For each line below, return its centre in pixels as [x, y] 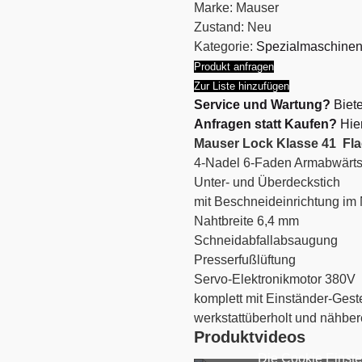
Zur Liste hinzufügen [241, 86]
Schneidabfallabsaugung [265, 240]
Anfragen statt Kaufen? [265, 124]
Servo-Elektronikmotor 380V [274, 279]
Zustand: [219, 27]
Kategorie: [223, 46]
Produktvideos [249, 337]
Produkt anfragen [234, 67]
